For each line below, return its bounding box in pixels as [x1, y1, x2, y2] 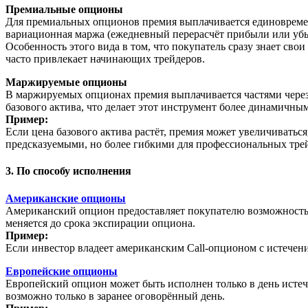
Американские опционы [5, 192, 126, 204]
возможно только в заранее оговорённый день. [5, 289, 225, 302]
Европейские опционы [5, 265, 118, 277]
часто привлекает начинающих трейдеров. [5, 53, 205, 65]
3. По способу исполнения [5, 165, 131, 177]
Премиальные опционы [5, 3, 123, 16]
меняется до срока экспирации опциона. [5, 217, 195, 229]
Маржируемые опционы [5, 76, 127, 89]
